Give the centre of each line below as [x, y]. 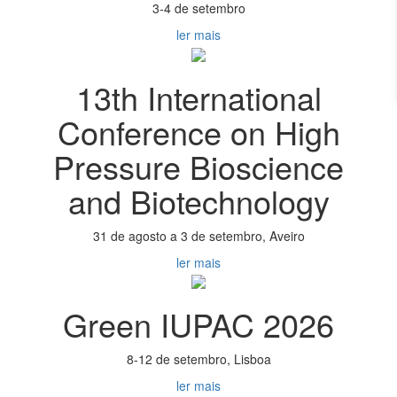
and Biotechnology [198, 200]
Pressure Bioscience [198, 166]
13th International [198, 97]
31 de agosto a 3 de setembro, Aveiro [198, 235]
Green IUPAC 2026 [198, 323]
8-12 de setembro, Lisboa [198, 358]
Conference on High [198, 131]
